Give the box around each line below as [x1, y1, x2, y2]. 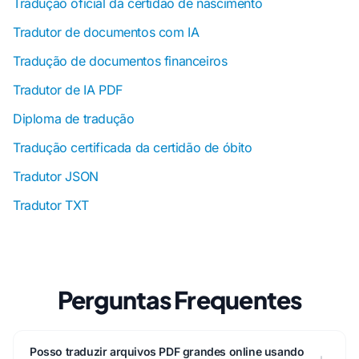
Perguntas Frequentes [57, 284, 302, 315]
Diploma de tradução [13, 111, 135, 127]
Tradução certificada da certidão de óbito [13, 139, 252, 155]
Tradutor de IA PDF [13, 82, 123, 98]
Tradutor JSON [13, 168, 99, 184]
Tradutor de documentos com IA [13, 24, 200, 40]
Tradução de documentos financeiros [13, 53, 228, 69]
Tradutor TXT [13, 197, 89, 213]
